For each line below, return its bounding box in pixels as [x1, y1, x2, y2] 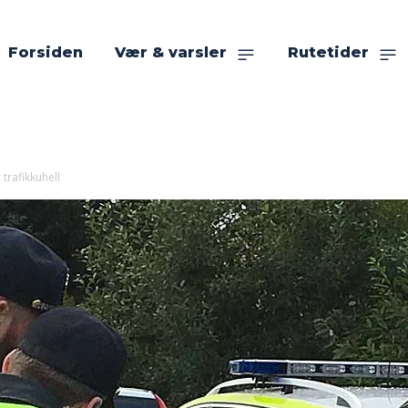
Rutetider [288, 44, 369, 61]
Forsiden [8, 44, 83, 61]
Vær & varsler [115, 44, 227, 61]
